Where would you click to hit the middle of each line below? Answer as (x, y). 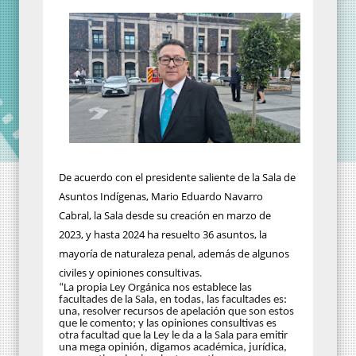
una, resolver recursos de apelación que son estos (176, 312)
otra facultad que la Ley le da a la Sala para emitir (173, 336)
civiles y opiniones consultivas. (130, 273)
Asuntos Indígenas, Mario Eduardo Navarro (161, 197)
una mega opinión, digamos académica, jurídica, (173, 348)
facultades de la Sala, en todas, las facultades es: (173, 300)
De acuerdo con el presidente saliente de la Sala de (177, 178)
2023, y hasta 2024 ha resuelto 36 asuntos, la (163, 235)
